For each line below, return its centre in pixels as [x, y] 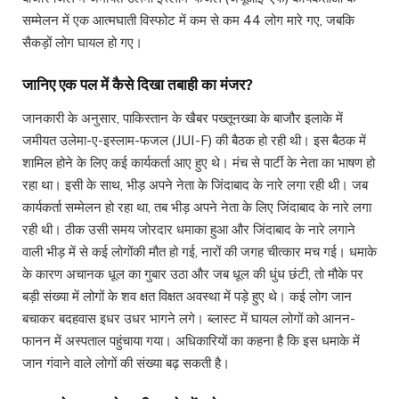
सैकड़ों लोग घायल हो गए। [82, 43]
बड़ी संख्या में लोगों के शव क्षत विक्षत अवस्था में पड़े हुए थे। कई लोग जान [187, 296]
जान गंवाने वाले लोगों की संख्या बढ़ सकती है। [126, 362]
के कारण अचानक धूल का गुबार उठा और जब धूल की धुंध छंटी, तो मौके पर [193, 273]
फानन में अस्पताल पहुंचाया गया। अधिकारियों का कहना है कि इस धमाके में [191, 340]
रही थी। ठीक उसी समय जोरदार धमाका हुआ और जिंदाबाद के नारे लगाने [189, 229]
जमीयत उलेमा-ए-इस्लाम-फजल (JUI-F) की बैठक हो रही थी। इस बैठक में [194, 140]
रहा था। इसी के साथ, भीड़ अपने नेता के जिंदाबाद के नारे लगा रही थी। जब [195, 184]
